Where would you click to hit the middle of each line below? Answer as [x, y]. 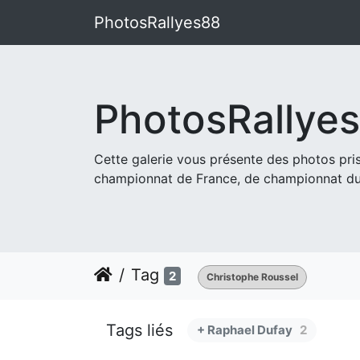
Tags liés [139, 330]
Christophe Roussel [252, 277]
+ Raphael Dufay [245, 330]
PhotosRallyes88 [157, 22]
